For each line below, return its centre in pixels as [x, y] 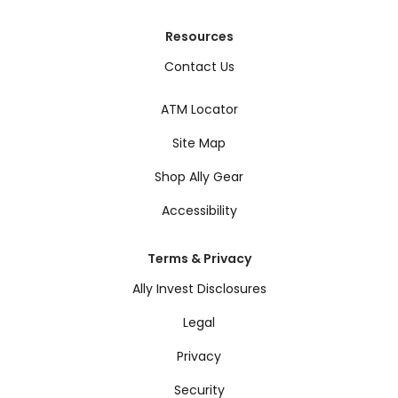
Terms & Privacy [199, 259]
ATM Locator [199, 110]
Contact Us [199, 67]
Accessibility [199, 211]
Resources [199, 37]
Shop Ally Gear [199, 177]
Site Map [199, 143]
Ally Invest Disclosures [199, 289]
